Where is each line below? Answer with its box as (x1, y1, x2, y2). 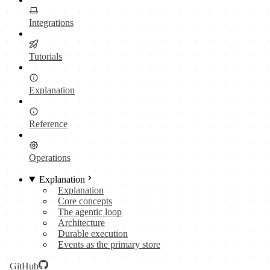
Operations (29, 152, 71, 163)
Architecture (58, 218, 105, 228)
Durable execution (58, 228, 128, 239)
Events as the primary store (58, 239, 160, 250)
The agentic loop (58, 207, 122, 217)
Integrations (29, 17, 74, 28)
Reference (29, 119, 67, 129)
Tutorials (29, 51, 62, 61)
